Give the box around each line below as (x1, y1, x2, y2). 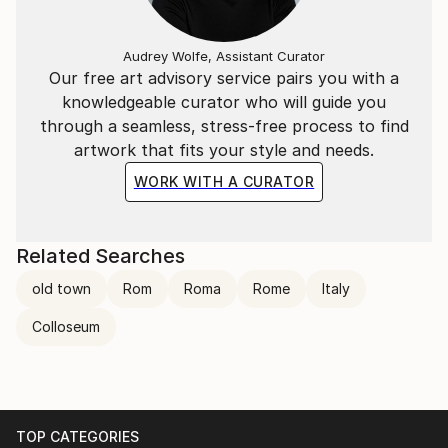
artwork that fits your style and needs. (74, 139, 374, 160)
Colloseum (32, 317, 100, 335)
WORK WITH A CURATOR (133, 172, 315, 190)
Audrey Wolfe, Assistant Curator (123, 47, 325, 64)
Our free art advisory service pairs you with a (49, 67, 399, 88)
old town (32, 279, 91, 297)
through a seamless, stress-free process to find (39, 115, 409, 136)
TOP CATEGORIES (16, 427, 139, 445)
